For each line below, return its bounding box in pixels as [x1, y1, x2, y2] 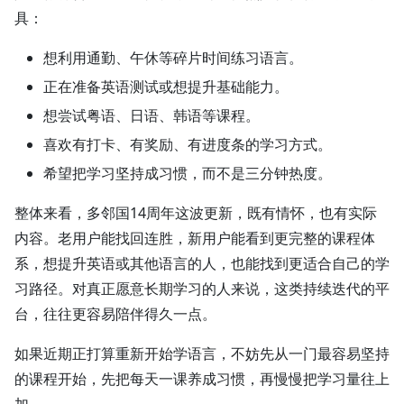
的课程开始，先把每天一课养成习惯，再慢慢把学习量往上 [14, 369, 390, 390]
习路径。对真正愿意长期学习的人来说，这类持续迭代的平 [14, 279, 390, 299]
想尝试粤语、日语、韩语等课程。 [43, 106, 260, 126]
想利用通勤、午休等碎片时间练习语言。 [43, 48, 303, 69]
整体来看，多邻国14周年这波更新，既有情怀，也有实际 [14, 203, 377, 224]
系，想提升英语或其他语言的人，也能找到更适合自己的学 [14, 253, 390, 274]
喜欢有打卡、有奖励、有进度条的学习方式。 [43, 134, 332, 155]
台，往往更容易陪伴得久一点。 [14, 304, 216, 325]
